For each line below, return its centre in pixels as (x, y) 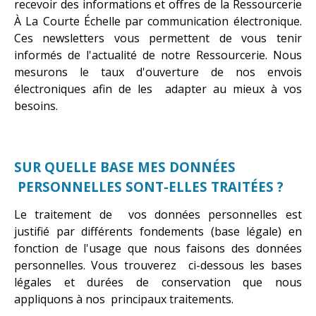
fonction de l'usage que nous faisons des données (158, 248)
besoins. (36, 105)
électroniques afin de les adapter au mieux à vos (158, 89)
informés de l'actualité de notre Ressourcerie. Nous (158, 55)
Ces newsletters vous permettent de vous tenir (158, 38)
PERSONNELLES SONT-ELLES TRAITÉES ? (149, 186)
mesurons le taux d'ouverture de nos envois (158, 72)
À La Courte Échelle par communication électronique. (158, 21)
